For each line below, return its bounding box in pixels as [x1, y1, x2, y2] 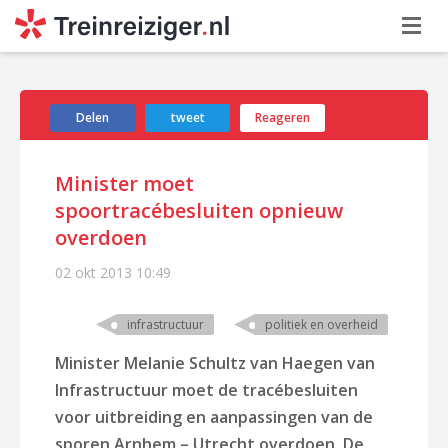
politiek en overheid [265, 316, 378, 333]
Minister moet [55, 170, 194, 197]
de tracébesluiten [218, 379, 358, 401]
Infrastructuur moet [55, 379, 218, 401]
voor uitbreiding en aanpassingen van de [55, 406, 373, 428]
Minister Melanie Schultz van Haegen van [55, 352, 375, 374]
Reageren [255, 109, 310, 126]
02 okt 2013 [55, 263, 132, 282]
